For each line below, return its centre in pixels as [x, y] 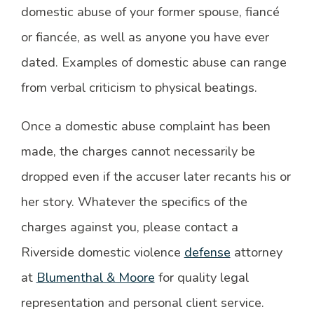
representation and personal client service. [142, 302]
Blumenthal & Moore [95, 277]
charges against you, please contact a [129, 227]
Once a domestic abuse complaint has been [145, 126]
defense [207, 252]
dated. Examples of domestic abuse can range [153, 63]
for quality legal [202, 277]
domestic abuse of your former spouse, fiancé [150, 12]
